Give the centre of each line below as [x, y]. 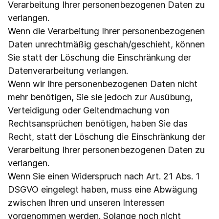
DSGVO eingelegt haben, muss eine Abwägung [103, 189]
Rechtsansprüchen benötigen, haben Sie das [98, 123]
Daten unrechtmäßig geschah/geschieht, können [106, 44]
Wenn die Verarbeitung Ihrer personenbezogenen [106, 31]
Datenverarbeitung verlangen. [68, 71]
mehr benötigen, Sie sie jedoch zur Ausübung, [100, 97]
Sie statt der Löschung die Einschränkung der [99, 57]
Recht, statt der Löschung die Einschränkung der [107, 137]
